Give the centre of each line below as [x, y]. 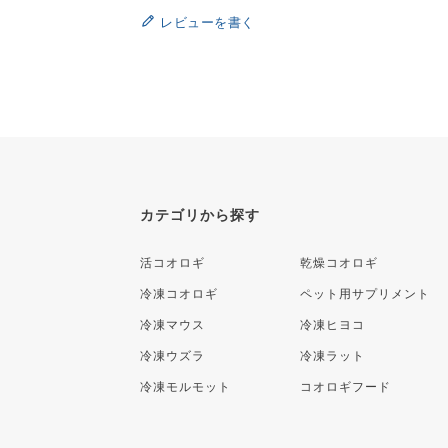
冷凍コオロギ [179, 293]
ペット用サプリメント [364, 293]
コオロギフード [345, 386]
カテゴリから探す [200, 214]
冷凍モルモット [185, 386]
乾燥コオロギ [338, 262]
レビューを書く [207, 21]
